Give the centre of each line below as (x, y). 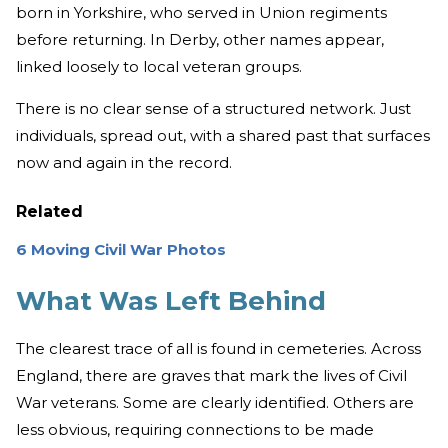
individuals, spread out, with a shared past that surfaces (223, 136)
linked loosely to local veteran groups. (159, 67)
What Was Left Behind (171, 301)
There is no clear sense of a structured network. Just (213, 109)
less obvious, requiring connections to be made (195, 429)
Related (49, 212)
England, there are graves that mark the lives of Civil (211, 375)
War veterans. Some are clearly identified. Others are (215, 402)
